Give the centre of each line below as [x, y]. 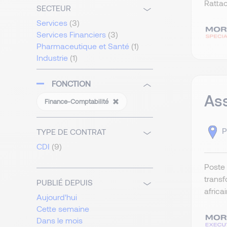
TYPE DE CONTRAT [71, 132]
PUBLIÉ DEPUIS [65, 182]
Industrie [52, 58]
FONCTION [71, 84]
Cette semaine [63, 209]
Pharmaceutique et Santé [83, 46]
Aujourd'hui [57, 197]
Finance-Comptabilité [77, 102]
